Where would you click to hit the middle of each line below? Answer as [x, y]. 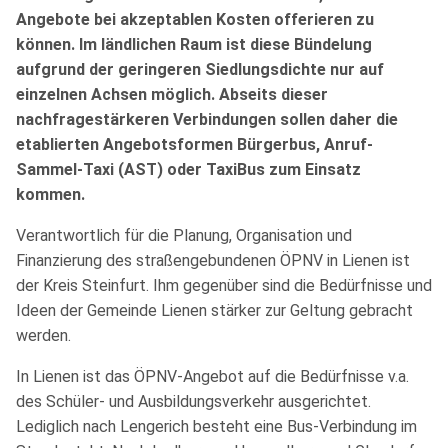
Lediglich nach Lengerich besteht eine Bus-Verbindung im [216, 426]
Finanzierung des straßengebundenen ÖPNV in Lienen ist [213, 260]
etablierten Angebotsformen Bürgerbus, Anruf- [194, 144]
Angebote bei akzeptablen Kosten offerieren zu [195, 19]
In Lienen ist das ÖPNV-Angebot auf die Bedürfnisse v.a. [212, 376]
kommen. [50, 194]
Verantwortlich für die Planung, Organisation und [184, 235]
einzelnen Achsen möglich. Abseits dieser [172, 94]
